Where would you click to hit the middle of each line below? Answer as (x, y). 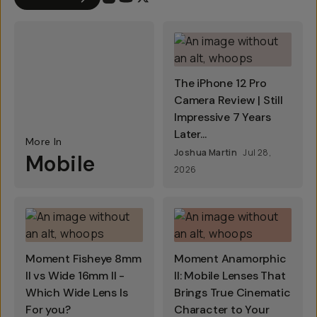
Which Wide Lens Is (77, 293)
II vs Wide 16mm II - (75, 276)
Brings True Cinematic (232, 293)
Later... (190, 134)
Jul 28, (257, 152)
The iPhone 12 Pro (220, 83)
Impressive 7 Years (223, 117)
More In (44, 142)
